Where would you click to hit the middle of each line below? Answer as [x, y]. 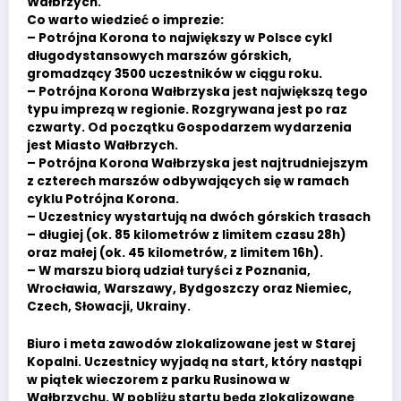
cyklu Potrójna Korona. [103, 199]
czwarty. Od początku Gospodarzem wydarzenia [189, 127]
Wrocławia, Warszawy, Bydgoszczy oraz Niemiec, [189, 288]
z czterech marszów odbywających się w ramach [188, 181]
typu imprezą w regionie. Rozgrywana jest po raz [187, 109]
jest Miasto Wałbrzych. [102, 145]
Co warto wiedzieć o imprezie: [125, 20]
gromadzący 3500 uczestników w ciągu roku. [175, 73]
